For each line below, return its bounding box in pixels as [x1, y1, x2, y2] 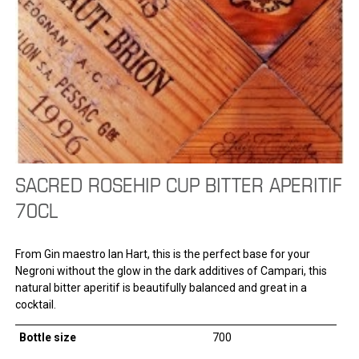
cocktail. [14, 297, 56, 311]
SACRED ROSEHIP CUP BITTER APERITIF [14, 170, 342, 198]
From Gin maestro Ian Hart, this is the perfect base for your [14, 247, 310, 260]
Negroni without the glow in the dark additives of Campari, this [14, 264, 327, 277]
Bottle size [18, 330, 76, 344]
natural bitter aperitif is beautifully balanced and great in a [14, 280, 307, 294]
